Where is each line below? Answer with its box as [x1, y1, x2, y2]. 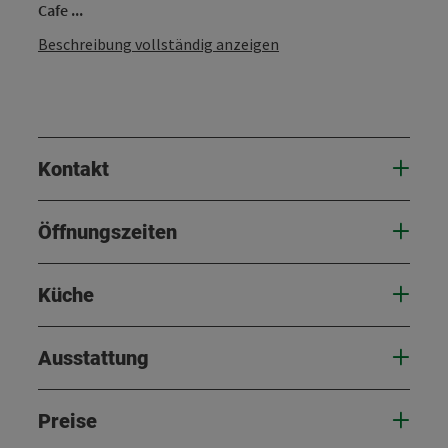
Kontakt [38, 156, 109, 181]
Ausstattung [38, 345, 149, 370]
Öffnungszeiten [38, 219, 177, 244]
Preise [38, 408, 97, 433]
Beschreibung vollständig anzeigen [38, 33, 279, 54]
